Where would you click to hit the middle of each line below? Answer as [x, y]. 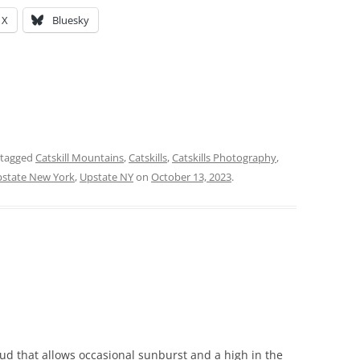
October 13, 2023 [191, 176]
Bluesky [71, 20]
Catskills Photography [224, 157]
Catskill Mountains [80, 157]
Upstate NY [106, 176]
